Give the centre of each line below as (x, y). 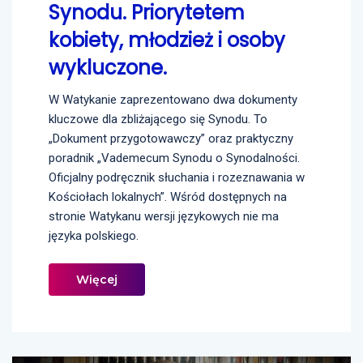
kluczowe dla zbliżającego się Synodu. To (158, 119)
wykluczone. (108, 67)
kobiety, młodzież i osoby (167, 40)
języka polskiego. (94, 235)
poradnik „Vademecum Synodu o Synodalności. (174, 158)
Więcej (97, 279)
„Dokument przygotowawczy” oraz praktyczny (171, 138)
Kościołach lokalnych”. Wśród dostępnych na (168, 196)
